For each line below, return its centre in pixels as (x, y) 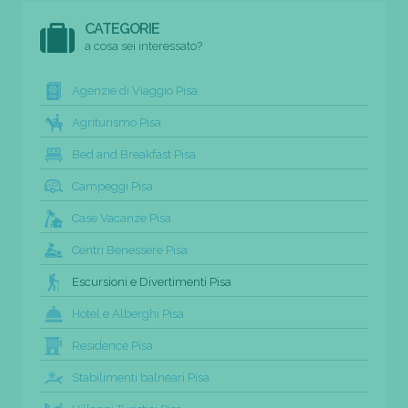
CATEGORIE (122, 28)
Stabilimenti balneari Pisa (141, 377)
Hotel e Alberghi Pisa (128, 313)
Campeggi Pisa (112, 186)
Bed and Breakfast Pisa (134, 154)
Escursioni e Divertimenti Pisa (152, 281)
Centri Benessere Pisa (130, 250)
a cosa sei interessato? (144, 46)
